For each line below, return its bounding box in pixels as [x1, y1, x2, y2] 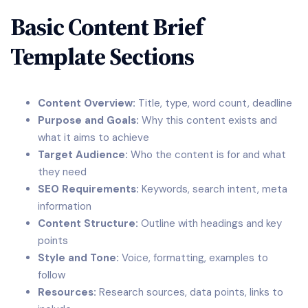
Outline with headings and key [138, 217, 282, 231]
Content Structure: [38, 217, 138, 231]
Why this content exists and [139, 113, 277, 128]
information [38, 199, 91, 214]
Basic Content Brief [10, 10, 203, 43]
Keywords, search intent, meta [139, 182, 287, 197]
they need [38, 165, 87, 179]
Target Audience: [38, 148, 128, 162]
